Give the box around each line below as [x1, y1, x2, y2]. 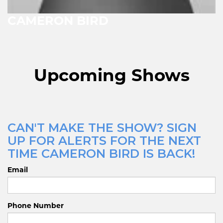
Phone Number [7, 201, 64, 210]
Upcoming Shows [33, 64, 190, 86]
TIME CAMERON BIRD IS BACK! [7, 146, 195, 161]
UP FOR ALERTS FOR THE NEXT [7, 133, 201, 148]
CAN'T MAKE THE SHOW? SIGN [7, 120, 197, 135]
